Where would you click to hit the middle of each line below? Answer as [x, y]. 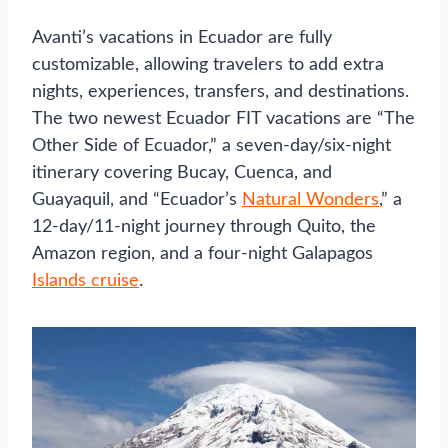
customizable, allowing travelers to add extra [208, 64]
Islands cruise [85, 280]
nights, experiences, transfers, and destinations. [220, 91]
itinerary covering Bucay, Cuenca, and [182, 172]
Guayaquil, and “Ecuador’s [137, 199]
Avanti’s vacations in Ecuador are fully [182, 37]
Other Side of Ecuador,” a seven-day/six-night [211, 145]
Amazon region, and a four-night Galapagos [202, 253]
